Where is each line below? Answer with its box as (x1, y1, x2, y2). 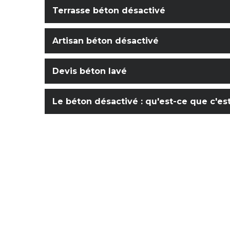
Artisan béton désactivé (52, 36, 159, 46)
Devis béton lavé (52, 66, 127, 76)
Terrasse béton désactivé (52, 6, 165, 16)
